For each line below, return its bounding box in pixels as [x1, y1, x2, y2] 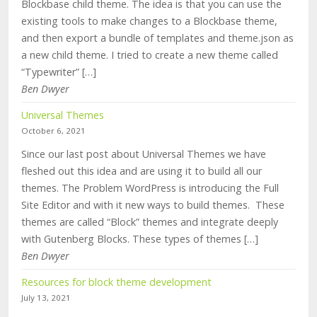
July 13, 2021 [21, 292, 71, 304]
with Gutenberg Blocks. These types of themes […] [21, 232, 258, 246]
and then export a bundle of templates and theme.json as [21, 31, 294, 45]
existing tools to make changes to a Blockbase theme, [21, 14, 277, 28]
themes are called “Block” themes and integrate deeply [21, 215, 278, 229]
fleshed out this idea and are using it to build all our [21, 164, 262, 178]
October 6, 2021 [21, 125, 86, 137]
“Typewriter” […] [21, 65, 96, 79]
